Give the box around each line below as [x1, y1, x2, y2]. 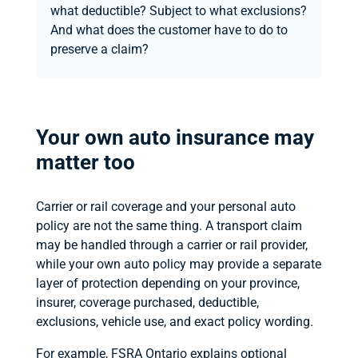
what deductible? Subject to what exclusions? [50, 2, 307, 18]
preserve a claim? [50, 41, 149, 57]
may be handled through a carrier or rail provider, [35, 237, 308, 253]
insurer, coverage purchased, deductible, [35, 294, 259, 310]
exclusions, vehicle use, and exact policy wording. [35, 313, 313, 329]
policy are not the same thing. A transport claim [35, 217, 302, 233]
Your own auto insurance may [35, 125, 314, 149]
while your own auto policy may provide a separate [35, 256, 321, 272]
